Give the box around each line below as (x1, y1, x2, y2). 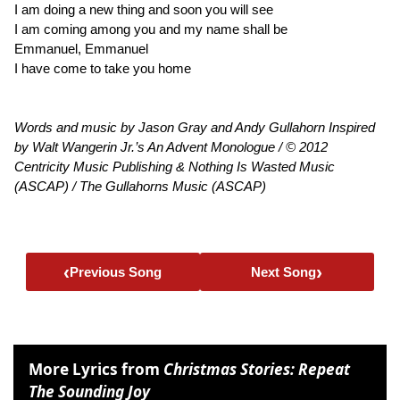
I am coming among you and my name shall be (14, 21, 287, 37)
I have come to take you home (14, 60, 191, 76)
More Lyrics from (29, 358, 164, 379)
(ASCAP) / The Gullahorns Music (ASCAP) (14, 178, 266, 194)
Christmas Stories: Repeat (163, 358, 351, 379)
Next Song (251, 263, 317, 279)
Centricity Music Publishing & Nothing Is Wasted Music (14, 158, 335, 174)
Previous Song (70, 263, 162, 279)
